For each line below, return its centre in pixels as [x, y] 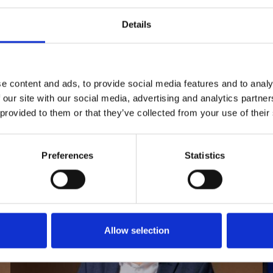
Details [136, 24]
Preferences [68, 155]
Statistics [205, 155]
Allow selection [136, 230]
